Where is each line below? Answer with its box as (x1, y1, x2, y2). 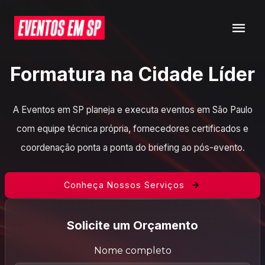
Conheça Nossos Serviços (64, 180, 185, 190)
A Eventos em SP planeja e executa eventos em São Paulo (12, 104, 253, 115)
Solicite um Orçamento (67, 218, 198, 232)
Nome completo (93, 245, 172, 256)
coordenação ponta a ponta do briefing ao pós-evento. (20, 142, 245, 153)
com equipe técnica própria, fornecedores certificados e (17, 123, 248, 134)
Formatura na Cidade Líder (10, 63, 255, 86)
